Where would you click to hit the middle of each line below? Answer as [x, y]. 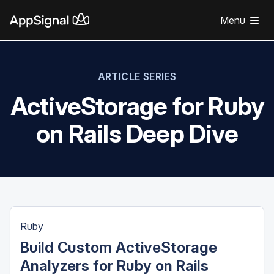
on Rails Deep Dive [137, 134]
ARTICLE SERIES [137, 76]
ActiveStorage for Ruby [137, 106]
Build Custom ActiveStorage [119, 247]
